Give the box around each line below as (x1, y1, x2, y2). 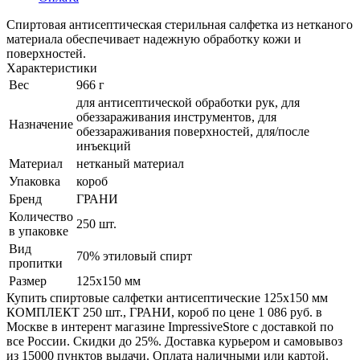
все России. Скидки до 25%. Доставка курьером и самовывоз (6, 334, 342, 349)
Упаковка (9, 174, 60, 189)
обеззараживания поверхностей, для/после (76, 125, 309, 139)
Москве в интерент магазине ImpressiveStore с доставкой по (6, 320, 333, 334)
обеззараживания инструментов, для (76, 110, 276, 125)
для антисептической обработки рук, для (76, 96, 300, 110)
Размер (9, 274, 47, 288)
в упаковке (9, 224, 68, 239)
